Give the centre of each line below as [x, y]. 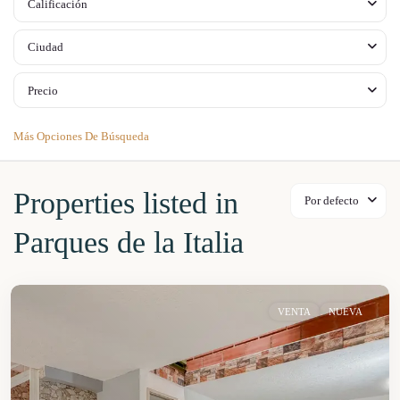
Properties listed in [126, 203]
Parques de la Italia [129, 242]
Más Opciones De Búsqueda [81, 136]
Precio [43, 91]
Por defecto [332, 200]
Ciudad [46, 47]
